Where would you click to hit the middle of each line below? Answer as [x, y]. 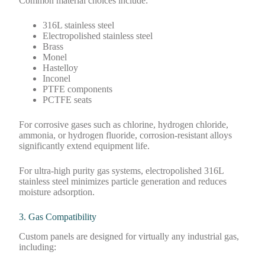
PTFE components [78, 89]
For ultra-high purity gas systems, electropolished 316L [122, 170]
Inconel [57, 78]
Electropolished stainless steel [98, 35]
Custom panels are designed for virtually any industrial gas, [129, 236]
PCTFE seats [67, 99]
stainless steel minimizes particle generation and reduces [123, 181]
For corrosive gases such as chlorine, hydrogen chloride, [124, 124]
